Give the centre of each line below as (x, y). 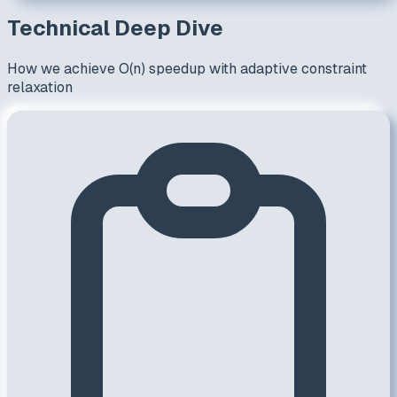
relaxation (40, 87)
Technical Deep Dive (115, 27)
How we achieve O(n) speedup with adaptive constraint (187, 68)
